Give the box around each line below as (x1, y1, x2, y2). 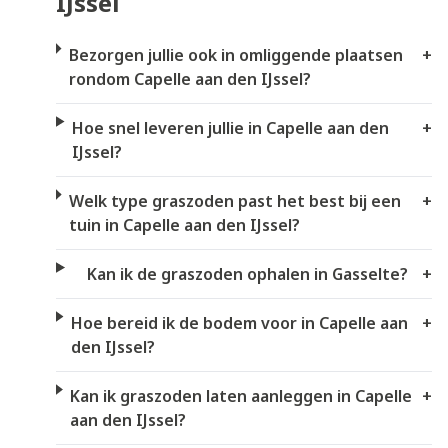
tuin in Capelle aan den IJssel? (68, 214, 300, 237)
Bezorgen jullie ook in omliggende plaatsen (68, 44, 403, 67)
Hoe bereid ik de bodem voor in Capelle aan (71, 312, 409, 335)
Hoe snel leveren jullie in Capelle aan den (72, 117, 390, 140)
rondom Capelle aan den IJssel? (68, 68, 311, 91)
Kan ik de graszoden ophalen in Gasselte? (86, 263, 408, 286)
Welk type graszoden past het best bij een (68, 190, 401, 213)
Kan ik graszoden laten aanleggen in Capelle (70, 385, 413, 408)
